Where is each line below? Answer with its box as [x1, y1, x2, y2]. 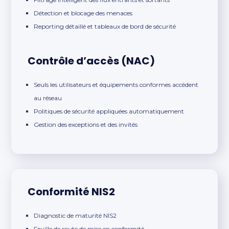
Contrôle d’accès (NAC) [28, 54, 155, 68]
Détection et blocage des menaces [34, 9, 133, 17]
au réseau [34, 94, 62, 102]
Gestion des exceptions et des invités [34, 121, 138, 129]
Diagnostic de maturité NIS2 [34, 212, 117, 220]
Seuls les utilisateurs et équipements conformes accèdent [34, 81, 199, 89]
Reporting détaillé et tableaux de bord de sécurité [34, 22, 176, 31]
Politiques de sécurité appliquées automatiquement [34, 107, 185, 116]
